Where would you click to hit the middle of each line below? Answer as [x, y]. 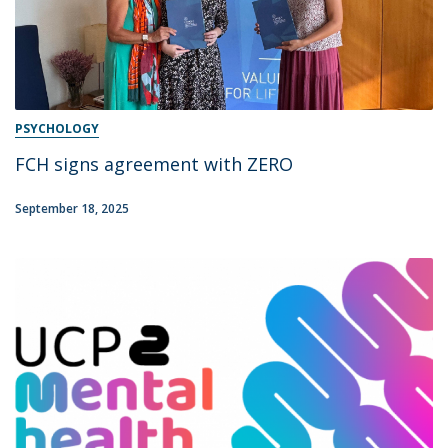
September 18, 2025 [72, 209]
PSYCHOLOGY [57, 129]
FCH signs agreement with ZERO [154, 164]
